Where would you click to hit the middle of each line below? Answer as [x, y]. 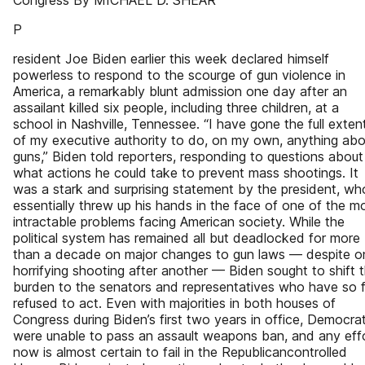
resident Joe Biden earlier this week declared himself [171, 59]
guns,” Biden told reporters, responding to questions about [188, 156]
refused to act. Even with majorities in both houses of [174, 303]
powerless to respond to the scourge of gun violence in [179, 75]
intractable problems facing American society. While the [179, 222]
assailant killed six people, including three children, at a [176, 108]
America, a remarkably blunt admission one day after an [180, 91]
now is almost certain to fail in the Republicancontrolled [180, 352]
